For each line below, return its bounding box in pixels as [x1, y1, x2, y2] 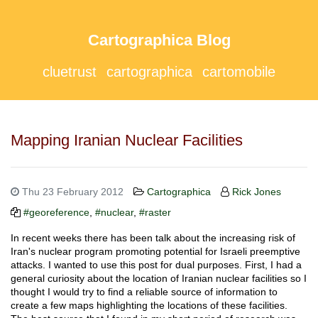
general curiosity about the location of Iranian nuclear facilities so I [11, 273, 307, 284]
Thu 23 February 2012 [19, 186, 124, 197]
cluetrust [43, 64, 97, 79]
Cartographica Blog [87, 31, 231, 49]
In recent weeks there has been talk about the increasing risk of [11, 232, 295, 243]
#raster [139, 207, 171, 218]
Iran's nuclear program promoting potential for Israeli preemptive [11, 246, 300, 257]
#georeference [23, 207, 89, 218]
